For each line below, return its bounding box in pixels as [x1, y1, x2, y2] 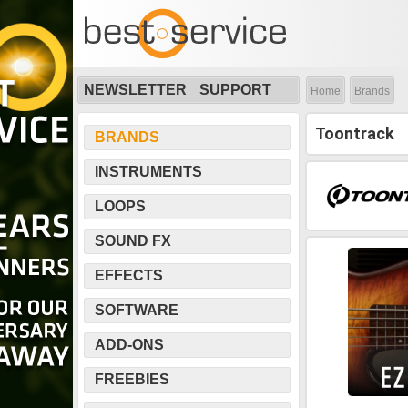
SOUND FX [95, 233, 171, 249]
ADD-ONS [95, 337, 164, 352]
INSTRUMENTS [95, 164, 202, 179]
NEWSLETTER [84, 82, 187, 97]
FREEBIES [95, 372, 169, 387]
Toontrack [315, 124, 394, 143]
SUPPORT [199, 82, 271, 97]
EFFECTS [95, 268, 163, 283]
